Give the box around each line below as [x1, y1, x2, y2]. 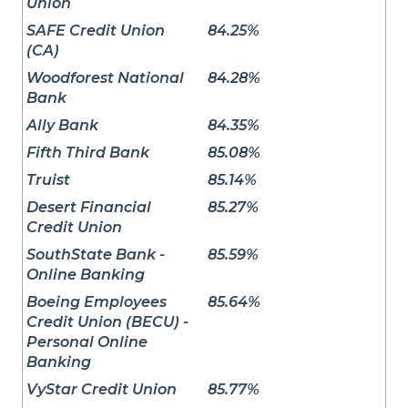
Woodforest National [26, 69, 184, 87]
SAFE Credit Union [26, 22, 165, 40]
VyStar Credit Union [26, 381, 177, 399]
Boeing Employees [26, 293, 167, 311]
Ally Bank [26, 117, 98, 135]
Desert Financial [26, 199, 151, 217]
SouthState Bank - [26, 246, 165, 264]
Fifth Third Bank [26, 144, 149, 162]
